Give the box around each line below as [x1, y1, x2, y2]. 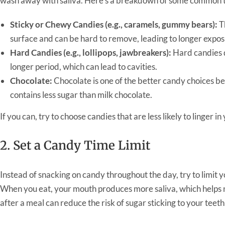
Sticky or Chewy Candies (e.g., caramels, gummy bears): [10, 19, 217, 30]
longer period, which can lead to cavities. [10, 61, 157, 72]
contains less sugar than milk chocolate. [10, 89, 152, 100]
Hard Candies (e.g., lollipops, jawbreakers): [10, 47, 171, 58]
